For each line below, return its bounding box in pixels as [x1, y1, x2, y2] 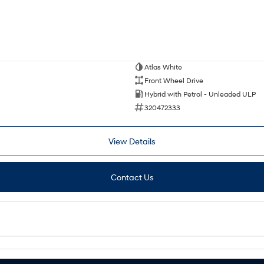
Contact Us [110, 172, 154, 183]
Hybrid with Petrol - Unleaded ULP [144, 89, 256, 98]
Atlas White [144, 62, 182, 71]
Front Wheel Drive [144, 75, 203, 85]
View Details [108, 136, 156, 147]
